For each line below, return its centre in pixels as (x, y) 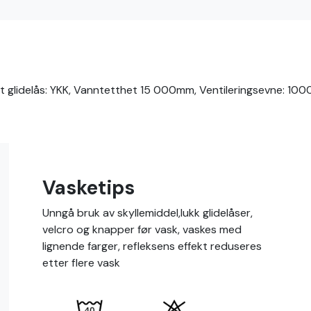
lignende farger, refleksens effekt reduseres (152, 246)
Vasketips (89, 188)
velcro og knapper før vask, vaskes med (142, 229)
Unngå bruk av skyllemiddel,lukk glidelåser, (148, 213)
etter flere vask (82, 263)
